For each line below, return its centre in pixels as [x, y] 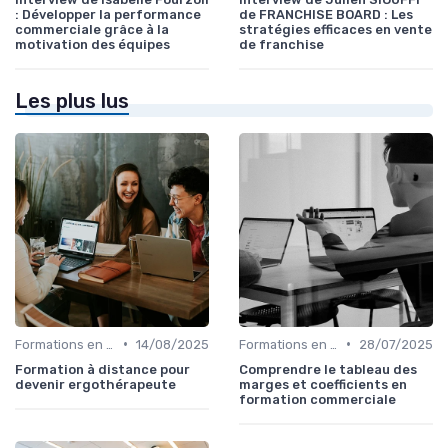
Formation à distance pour [102, 369]
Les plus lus [72, 100]
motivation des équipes [92, 44]
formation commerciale [317, 399]
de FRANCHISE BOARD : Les [326, 14]
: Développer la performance [108, 14]
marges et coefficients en [323, 384]
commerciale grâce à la [92, 29]
